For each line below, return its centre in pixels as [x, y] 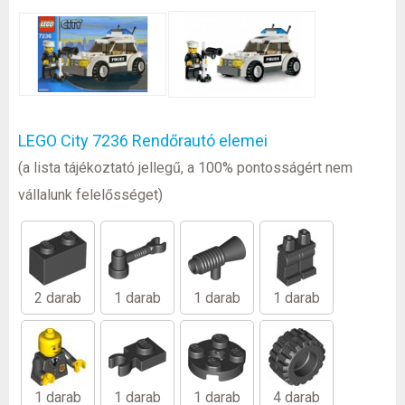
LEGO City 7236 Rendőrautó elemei [143, 141]
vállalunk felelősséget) [90, 195]
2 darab [58, 298]
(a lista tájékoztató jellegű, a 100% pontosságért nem [185, 168]
